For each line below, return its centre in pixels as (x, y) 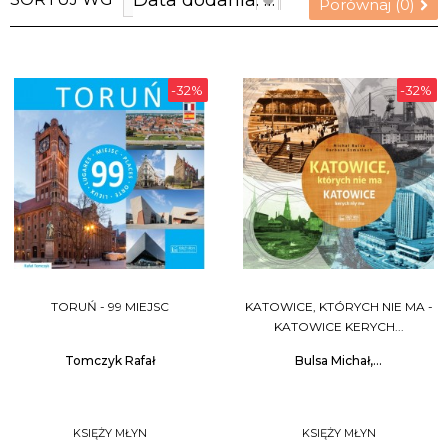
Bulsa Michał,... (338, 360)
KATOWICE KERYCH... (338, 326)
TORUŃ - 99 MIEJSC (109, 306)
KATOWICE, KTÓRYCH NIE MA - (338, 306)
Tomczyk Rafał (109, 360)
